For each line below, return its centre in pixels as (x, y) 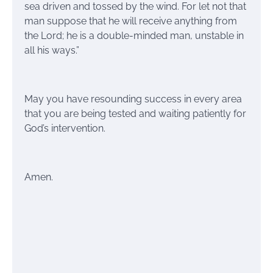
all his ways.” (52, 50)
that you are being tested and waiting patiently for (135, 113)
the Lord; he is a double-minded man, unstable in (134, 35)
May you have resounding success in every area (133, 99)
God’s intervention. (65, 128)
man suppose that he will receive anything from (131, 21)
